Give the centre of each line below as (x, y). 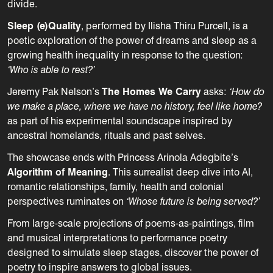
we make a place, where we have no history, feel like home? (135, 106)
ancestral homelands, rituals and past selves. (106, 135)
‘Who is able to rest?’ (51, 69)
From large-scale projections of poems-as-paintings (120, 223)
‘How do (247, 91)
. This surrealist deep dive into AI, (180, 172)
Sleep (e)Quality (44, 26)
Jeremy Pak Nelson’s (55, 91)
